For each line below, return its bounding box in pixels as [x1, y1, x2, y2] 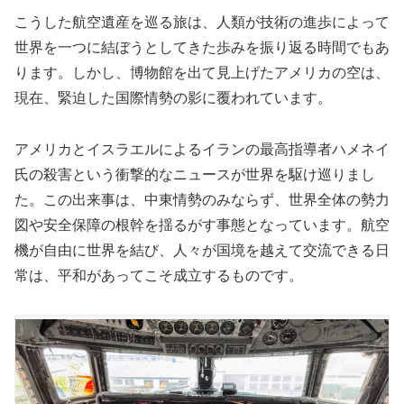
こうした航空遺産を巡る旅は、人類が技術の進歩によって [14, 14, 390, 31]
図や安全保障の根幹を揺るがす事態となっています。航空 [14, 217, 390, 234]
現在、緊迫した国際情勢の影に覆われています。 [14, 90, 332, 106]
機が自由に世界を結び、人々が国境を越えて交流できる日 [14, 243, 390, 259]
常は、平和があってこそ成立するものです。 [14, 268, 303, 284]
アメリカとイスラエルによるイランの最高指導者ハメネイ [14, 142, 390, 158]
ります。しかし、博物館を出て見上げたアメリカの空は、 [14, 65, 390, 81]
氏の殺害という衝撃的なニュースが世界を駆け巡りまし [14, 167, 375, 183]
